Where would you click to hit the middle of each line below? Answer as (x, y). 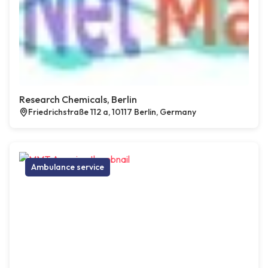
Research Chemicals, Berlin (78, 100)
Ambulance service (68, 167)
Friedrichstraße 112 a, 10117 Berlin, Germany (112, 112)
